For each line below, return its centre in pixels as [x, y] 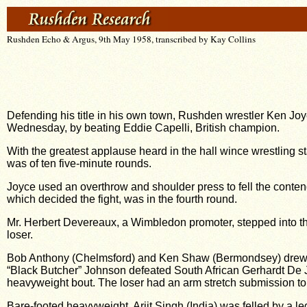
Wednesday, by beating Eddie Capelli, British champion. [143, 128]
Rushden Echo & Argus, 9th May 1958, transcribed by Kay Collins [131, 39]
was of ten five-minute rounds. [79, 163]
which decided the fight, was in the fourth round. [122, 199]
